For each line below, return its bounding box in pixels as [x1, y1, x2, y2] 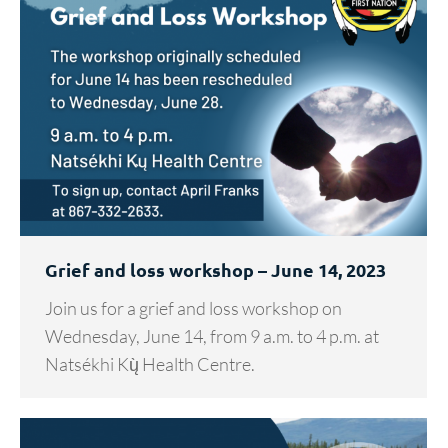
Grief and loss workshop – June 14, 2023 [45, 258, 386, 282]
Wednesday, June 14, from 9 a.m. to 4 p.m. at [45, 325, 379, 348]
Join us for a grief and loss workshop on [45, 297, 342, 320]
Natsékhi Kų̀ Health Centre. [45, 353, 255, 376]
